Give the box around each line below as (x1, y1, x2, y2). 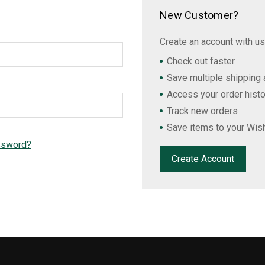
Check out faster (167, 56, 235, 67)
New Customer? (160, 9, 239, 21)
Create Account (172, 153, 234, 164)
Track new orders (167, 105, 238, 117)
